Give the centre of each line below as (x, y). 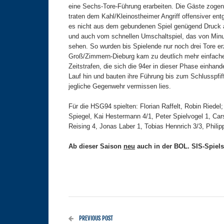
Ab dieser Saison (96, 146)
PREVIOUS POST (95, 218)
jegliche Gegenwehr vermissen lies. (120, 86)
